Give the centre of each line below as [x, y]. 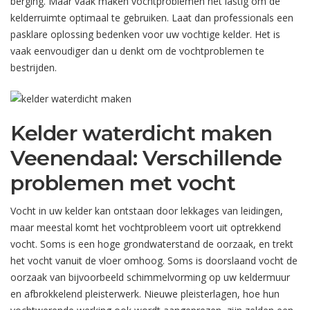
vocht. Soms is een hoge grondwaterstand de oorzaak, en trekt [152, 244]
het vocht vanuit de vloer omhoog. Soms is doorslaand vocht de [154, 261]
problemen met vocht [123, 183]
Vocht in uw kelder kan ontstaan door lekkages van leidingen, [147, 211]
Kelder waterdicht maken [142, 134]
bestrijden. [34, 67]
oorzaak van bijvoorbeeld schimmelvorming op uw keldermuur [150, 277]
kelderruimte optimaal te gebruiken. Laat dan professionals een [152, 18]
